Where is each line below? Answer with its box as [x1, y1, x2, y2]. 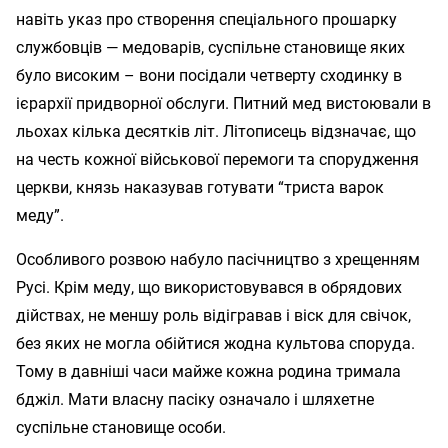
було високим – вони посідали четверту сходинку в [16, 65, 402, 85]
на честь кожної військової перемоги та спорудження [16, 149, 419, 169]
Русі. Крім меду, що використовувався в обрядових [16, 277, 402, 297]
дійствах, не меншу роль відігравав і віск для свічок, [16, 305, 411, 325]
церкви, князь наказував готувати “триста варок [16, 177, 384, 197]
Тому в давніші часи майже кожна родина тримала [16, 361, 401, 381]
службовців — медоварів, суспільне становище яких [16, 37, 405, 57]
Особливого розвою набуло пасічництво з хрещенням [16, 249, 420, 269]
